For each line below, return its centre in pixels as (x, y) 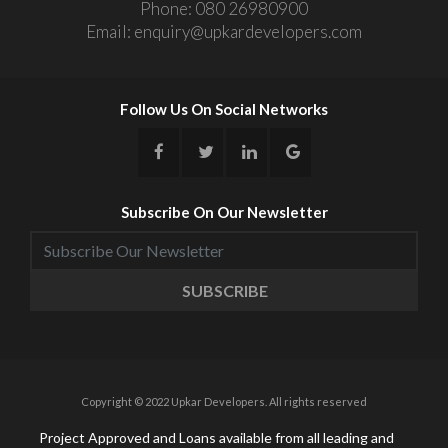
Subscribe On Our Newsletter (224, 211)
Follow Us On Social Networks (224, 108)
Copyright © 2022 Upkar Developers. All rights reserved (224, 401)
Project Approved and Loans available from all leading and (216, 437)
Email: (110, 31)
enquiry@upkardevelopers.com (248, 31)
